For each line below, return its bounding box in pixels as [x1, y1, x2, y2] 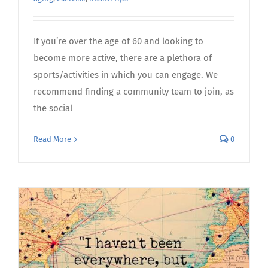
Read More [33, 135, 71, 144]
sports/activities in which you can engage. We [33, 69, 218, 81]
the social [33, 103, 72, 114]
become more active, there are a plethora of [33, 53, 212, 64]
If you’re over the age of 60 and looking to [33, 36, 203, 47]
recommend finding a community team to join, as [33, 86, 234, 98]
